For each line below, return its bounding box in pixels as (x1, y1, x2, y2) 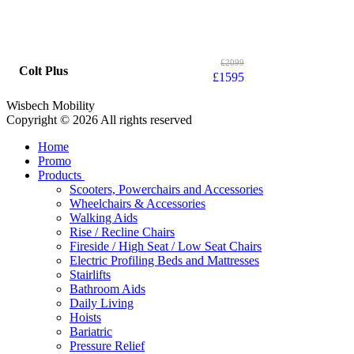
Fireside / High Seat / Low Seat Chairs (70, 239, 262, 253)
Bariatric (70, 324, 112, 338)
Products (38, 168, 81, 182)
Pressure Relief (70, 338, 145, 352)
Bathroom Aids (70, 281, 145, 296)
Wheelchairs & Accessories (70, 196, 205, 210)
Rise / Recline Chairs (70, 224, 175, 239)
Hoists (70, 310, 101, 324)
